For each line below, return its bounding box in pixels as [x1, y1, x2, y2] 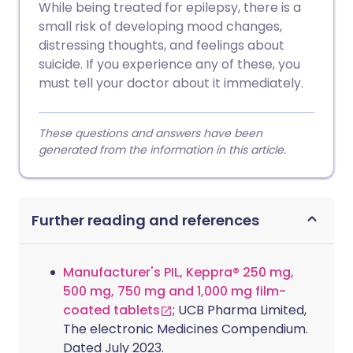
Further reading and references [32, 210, 259, 230]
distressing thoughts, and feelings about [39, 36, 284, 54]
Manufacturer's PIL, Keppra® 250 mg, [63, 263, 294, 281]
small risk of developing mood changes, [39, 17, 282, 35]
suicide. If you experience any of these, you [39, 55, 300, 73]
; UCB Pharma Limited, [173, 301, 307, 319]
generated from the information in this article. [39, 142, 286, 158]
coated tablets [63, 301, 160, 319]
